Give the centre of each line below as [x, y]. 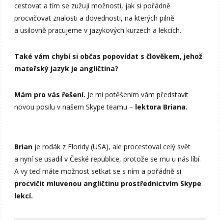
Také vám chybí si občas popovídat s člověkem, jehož [109, 56]
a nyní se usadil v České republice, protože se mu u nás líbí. [108, 159]
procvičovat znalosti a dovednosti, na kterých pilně [95, 18]
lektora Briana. [162, 107]
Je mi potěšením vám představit [137, 95]
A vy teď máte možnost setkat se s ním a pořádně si [98, 171]
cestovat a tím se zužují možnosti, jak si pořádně [93, 6]
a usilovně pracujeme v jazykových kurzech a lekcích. [98, 30]
